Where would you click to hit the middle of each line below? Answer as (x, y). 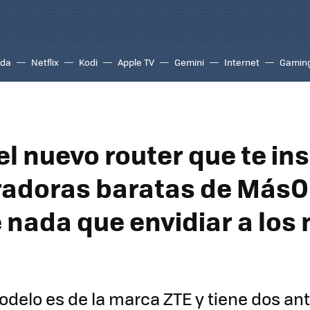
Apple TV (136, 62)
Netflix (45, 62)
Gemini (189, 62)
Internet (242, 62)
